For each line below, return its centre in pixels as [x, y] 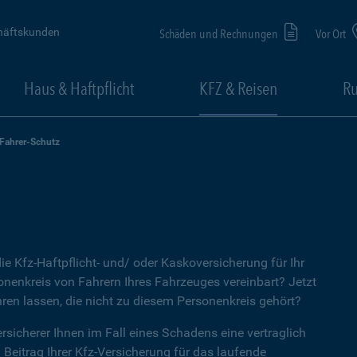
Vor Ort [332, 33]
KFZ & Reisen [238, 88]
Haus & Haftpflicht [79, 88]
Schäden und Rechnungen [220, 33]
